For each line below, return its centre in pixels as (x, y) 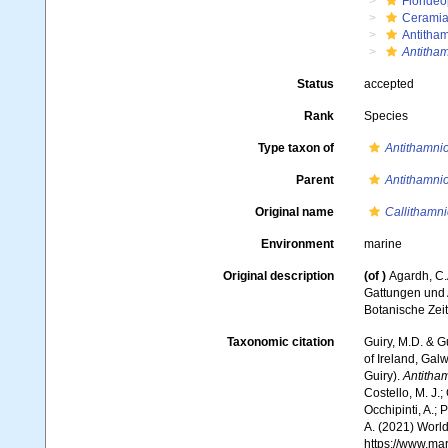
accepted (388, 84)
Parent (314, 180)
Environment (297, 244)
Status (315, 84)
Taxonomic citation (280, 342)
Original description (278, 276)
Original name (294, 212)
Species (385, 116)
